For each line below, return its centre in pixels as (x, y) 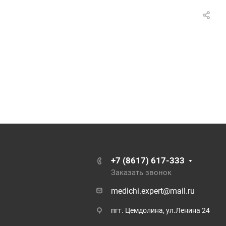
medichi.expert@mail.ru (153, 191)
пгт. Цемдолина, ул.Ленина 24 (160, 210)
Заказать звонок (141, 173)
